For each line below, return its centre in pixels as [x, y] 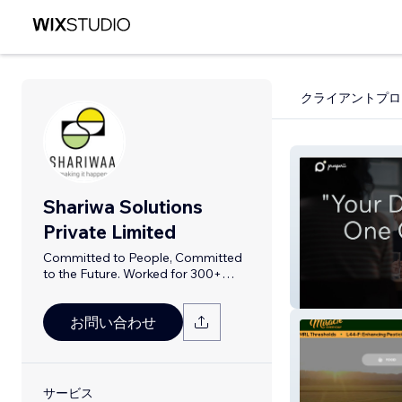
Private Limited [109, 232]
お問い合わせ [113, 322]
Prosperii [332, 295]
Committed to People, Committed [143, 258]
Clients [63, 290]
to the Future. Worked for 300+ [132, 274]
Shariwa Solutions [123, 206]
